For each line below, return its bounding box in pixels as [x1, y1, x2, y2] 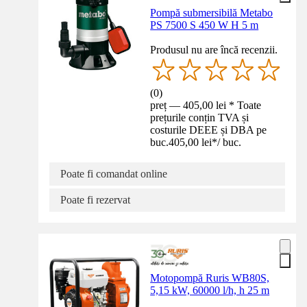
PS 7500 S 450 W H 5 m [150, 19, 259, 32]
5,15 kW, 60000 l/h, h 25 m [150, 284, 270, 297]
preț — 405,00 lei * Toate [150, 99, 262, 112]
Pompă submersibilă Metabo [150, 7, 273, 19]
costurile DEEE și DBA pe [150, 124, 267, 136]
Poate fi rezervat [60, 194, 130, 206]
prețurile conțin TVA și [150, 112, 249, 124]
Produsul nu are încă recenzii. [150, 44, 278, 56]
